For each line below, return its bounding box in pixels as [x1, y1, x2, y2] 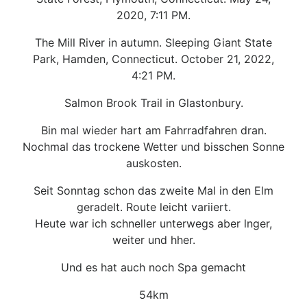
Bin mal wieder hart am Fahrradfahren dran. [40, 123, 267, 137]
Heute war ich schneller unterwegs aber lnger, [35, 216, 272, 230]
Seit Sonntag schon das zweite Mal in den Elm [34, 183, 273, 197]
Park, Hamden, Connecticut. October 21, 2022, [33, 51, 274, 66]
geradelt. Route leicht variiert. [76, 199, 231, 214]
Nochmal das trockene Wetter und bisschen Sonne [23, 139, 284, 153]
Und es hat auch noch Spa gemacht [61, 260, 246, 274]
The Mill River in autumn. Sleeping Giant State [35, 35, 272, 49]
